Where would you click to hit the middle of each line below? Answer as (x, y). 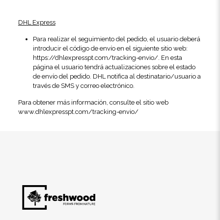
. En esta (170, 58)
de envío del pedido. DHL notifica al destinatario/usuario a (117, 76)
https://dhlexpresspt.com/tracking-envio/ (95, 58)
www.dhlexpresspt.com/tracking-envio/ (78, 112)
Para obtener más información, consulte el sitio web (93, 102)
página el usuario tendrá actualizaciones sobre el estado (114, 67)
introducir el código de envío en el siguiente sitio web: (110, 48)
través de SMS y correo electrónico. (83, 86)
